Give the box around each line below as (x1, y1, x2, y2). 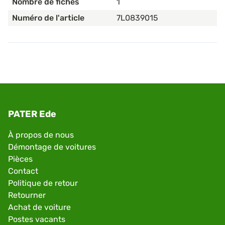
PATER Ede (8, 108, 56, 120)
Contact (8, 166, 38, 176)
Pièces (8, 154, 33, 164)
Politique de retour (8, 178, 78, 188)
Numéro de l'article (12, 13, 84, 23)
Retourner (8, 190, 46, 200)
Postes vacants (8, 214, 65, 224)
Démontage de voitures (8, 142, 96, 152)
